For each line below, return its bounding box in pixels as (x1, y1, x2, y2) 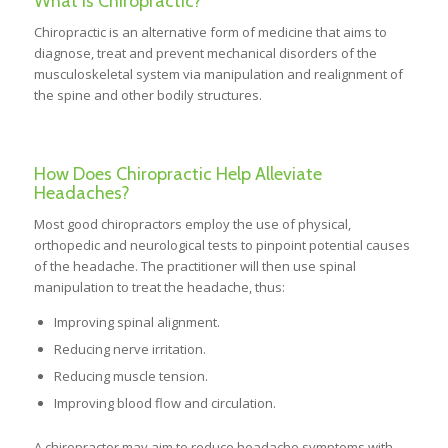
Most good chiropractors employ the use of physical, (33, 215, 351, 234)
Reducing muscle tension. (53, 367, 208, 386)
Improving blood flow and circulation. (53, 394, 276, 413)
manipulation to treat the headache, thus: (33, 278, 285, 297)
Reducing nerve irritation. (53, 340, 206, 359)
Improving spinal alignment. (53, 313, 220, 332)
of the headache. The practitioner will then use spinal (33, 257, 356, 276)
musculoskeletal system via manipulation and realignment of (33, 65, 403, 84)
